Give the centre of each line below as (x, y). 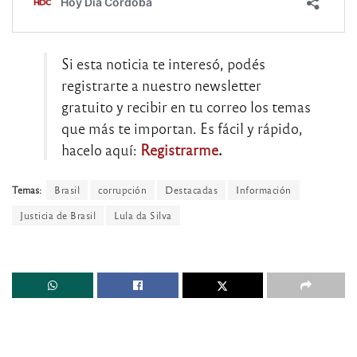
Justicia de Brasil (58, 215)
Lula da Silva (143, 215)
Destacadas (191, 189)
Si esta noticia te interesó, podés (163, 64)
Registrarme (179, 150)
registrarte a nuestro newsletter (161, 85)
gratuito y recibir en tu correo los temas (186, 107)
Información (264, 189)
